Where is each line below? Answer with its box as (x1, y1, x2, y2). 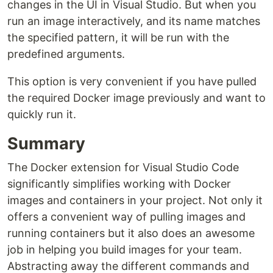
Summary (7, 133, 85, 154)
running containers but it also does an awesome (7, 227, 255, 239)
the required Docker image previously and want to (7, 91, 266, 104)
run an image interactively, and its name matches (7, 15, 260, 27)
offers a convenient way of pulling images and (7, 210, 246, 223)
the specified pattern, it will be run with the (7, 31, 229, 44)
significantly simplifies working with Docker (7, 177, 231, 190)
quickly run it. (7, 108, 76, 121)
